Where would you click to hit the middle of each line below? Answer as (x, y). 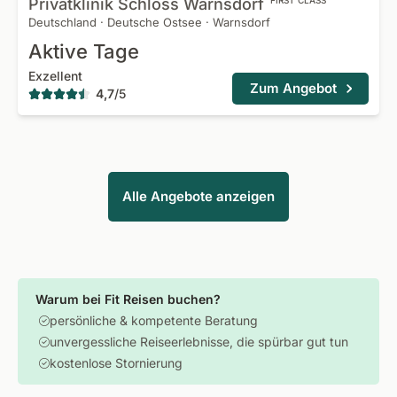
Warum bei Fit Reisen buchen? (128, 299)
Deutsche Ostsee (155, 22)
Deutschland (62, 22)
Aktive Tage (84, 51)
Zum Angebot (293, 88)
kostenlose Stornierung (116, 363)
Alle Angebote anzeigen (198, 196)
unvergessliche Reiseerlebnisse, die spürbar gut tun (199, 342)
